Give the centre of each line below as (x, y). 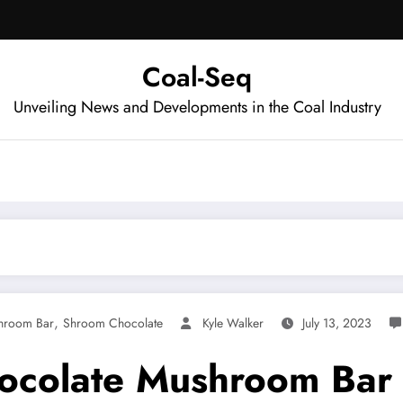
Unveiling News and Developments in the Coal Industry (197, 107)
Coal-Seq (197, 76)
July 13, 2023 (337, 322)
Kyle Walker (233, 322)
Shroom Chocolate (113, 322)
